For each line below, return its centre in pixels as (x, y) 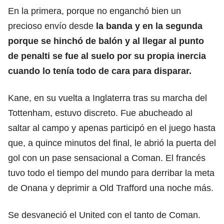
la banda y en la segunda (148, 26)
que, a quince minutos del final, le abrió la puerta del (112, 143)
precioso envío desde (51, 26)
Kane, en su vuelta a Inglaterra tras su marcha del (107, 98)
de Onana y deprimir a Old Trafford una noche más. (111, 188)
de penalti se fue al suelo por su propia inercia (107, 56)
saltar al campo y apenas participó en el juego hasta (112, 128)
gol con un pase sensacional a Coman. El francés (107, 158)
